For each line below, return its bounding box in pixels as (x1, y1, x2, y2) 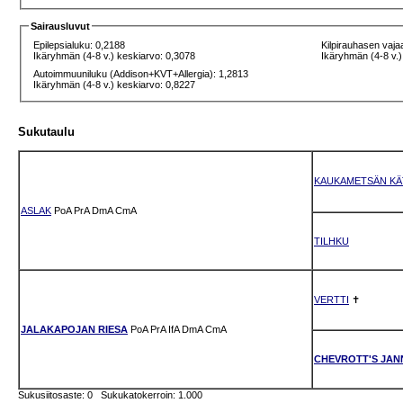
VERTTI (314, 293, 349, 305)
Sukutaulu (18, 125, 75, 139)
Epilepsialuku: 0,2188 (33, 40, 126, 51)
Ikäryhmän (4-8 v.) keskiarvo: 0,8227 (33, 79, 196, 91)
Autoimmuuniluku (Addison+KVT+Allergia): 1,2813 (33, 68, 249, 80)
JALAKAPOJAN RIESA (21, 323, 128, 335)
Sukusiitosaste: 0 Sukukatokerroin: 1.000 (18, 389, 210, 400)
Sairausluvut (31, 21, 91, 32)
